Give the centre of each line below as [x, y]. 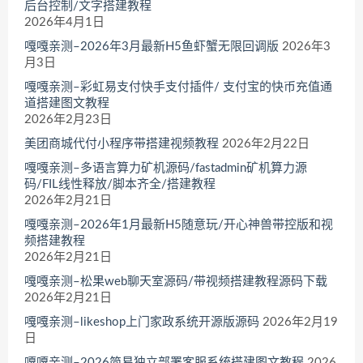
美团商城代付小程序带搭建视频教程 [122, 143]
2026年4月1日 [64, 22]
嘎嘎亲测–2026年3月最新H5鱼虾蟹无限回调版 [152, 46]
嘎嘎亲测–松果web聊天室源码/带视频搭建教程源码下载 [176, 281]
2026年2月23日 [68, 119]
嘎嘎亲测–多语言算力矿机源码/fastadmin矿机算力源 [166, 168]
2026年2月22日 [266, 143]
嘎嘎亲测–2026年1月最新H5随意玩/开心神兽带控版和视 [179, 224]
